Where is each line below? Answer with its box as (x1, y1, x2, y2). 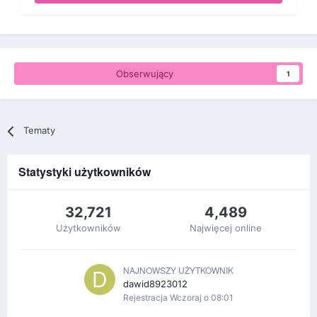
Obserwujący (115, 68, 173, 80)
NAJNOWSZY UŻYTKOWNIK (122, 264, 234, 277)
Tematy (23, 125, 56, 137)
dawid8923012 (122, 278, 188, 290)
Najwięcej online (189, 222, 262, 234)
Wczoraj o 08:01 (169, 292, 234, 304)
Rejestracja (122, 292, 170, 304)
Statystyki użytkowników (18, 163, 151, 180)
